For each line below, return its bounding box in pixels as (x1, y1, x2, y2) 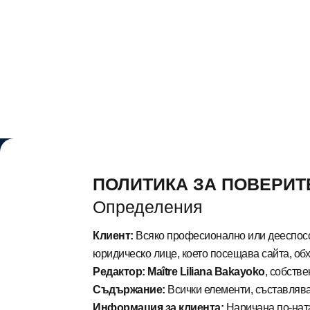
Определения (93, 197, 203, 217)
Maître (147, 266, 180, 278)
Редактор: (93, 266, 145, 278)
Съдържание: (93, 284, 168, 296)
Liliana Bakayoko (179, 266, 265, 278)
